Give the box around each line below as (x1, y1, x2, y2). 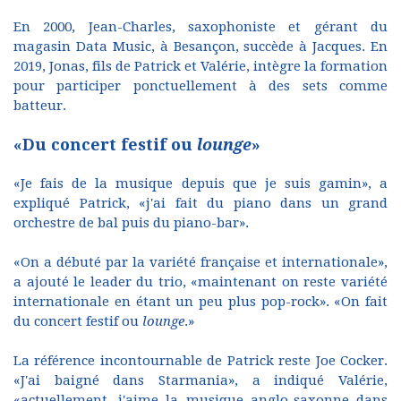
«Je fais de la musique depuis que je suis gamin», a (13, 175, 388, 192)
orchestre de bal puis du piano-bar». (13, 214, 249, 231)
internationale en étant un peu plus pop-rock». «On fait (13, 293, 388, 310)
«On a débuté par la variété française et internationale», (13, 253, 388, 270)
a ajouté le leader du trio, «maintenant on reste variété (13, 273, 388, 290)
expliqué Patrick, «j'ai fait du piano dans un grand (13, 194, 388, 211)
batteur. (13, 97, 66, 114)
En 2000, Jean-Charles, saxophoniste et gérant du (13, 18, 388, 35)
